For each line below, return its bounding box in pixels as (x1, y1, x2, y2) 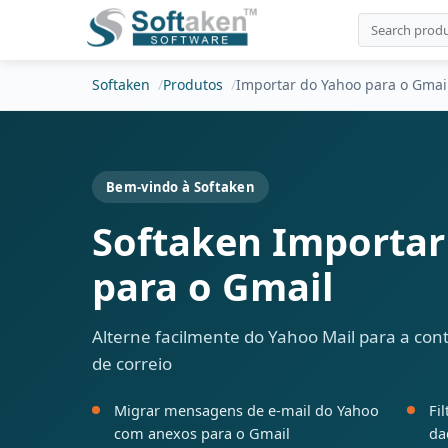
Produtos (163, 75, 223, 94)
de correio (92, 352, 172, 375)
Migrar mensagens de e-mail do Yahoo (114, 400, 379, 420)
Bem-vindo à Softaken (106, 178, 255, 196)
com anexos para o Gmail (114, 423, 290, 443)
